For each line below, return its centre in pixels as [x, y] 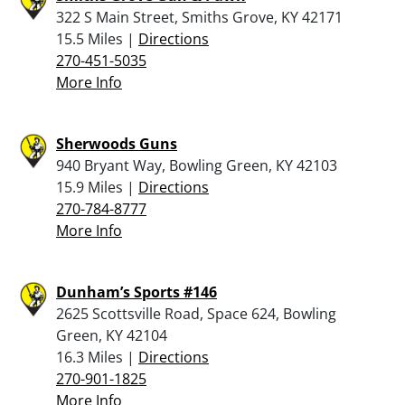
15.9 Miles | [97, 187]
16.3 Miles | [97, 357]
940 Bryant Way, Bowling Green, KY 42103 [197, 165]
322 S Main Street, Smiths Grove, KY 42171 [199, 17]
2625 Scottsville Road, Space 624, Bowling [196, 313]
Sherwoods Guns [117, 143]
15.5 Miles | [97, 38]
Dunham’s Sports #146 [137, 292]
